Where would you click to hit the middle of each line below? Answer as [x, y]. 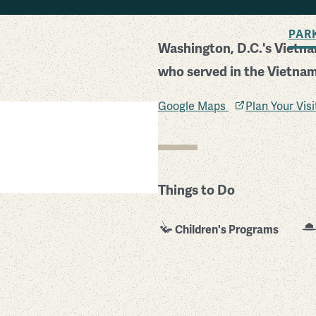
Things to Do [196, 190]
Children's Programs [227, 230]
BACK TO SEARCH [223, 10]
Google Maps [193, 106]
